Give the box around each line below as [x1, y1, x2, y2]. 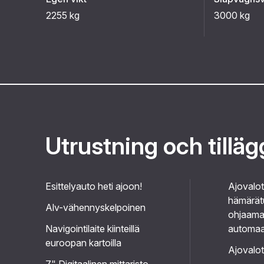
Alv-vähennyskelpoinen [45, 202, 146, 213]
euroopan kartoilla [45, 237, 121, 249]
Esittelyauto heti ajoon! [45, 180, 142, 192]
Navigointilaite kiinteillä [45, 223, 140, 235]
